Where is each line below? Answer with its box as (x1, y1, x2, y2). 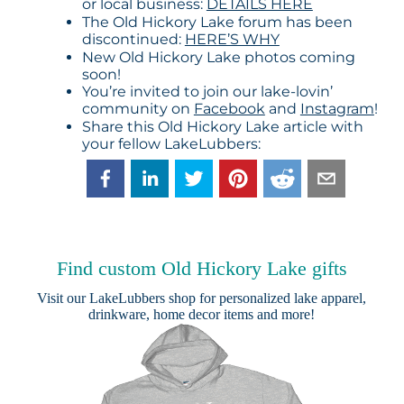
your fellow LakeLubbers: (81, 135, 261, 153)
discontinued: (81, 31, 185, 49)
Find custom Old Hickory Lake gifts (56, 257, 347, 280)
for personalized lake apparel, (196, 290, 367, 307)
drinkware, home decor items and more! (88, 307, 316, 323)
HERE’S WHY (184, 31, 280, 49)
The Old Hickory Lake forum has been (81, 14, 353, 32)
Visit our (37, 290, 90, 307)
